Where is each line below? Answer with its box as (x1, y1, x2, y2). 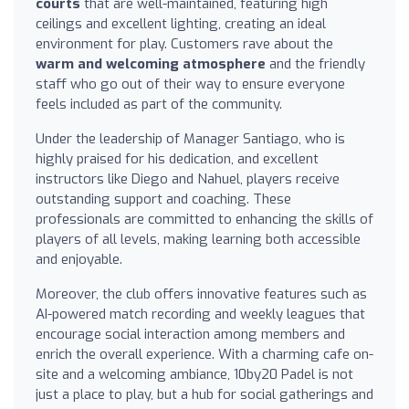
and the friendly (266, 54, 365, 73)
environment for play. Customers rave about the (36, 34, 333, 53)
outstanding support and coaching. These (36, 189, 291, 208)
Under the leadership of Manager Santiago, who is (36, 129, 345, 148)
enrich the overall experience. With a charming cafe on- (36, 344, 373, 363)
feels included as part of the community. (36, 94, 282, 113)
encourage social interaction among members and (36, 324, 345, 343)
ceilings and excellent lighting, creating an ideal (36, 14, 326, 33)
